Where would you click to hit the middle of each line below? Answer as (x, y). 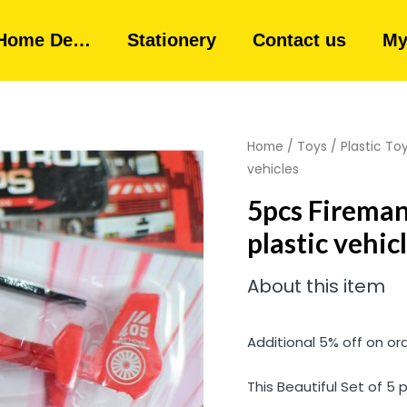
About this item (316, 286)
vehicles (273, 169)
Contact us (299, 40)
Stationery (171, 40)
